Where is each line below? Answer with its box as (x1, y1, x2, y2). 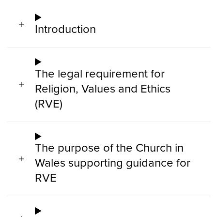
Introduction (35, 20, 96, 37)
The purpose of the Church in (35, 139, 184, 156)
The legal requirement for (35, 64, 165, 81)
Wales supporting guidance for (35, 154, 190, 171)
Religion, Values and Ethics (35, 79, 170, 96)
